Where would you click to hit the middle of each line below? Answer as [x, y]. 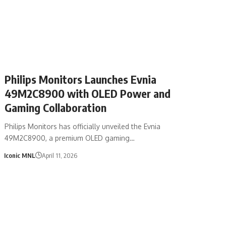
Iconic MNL [19, 155]
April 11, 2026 [59, 155]
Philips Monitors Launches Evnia [81, 79]
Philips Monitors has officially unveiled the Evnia [83, 126]
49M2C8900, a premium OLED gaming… [70, 138]
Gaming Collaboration [56, 107]
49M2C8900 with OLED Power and [88, 93]
